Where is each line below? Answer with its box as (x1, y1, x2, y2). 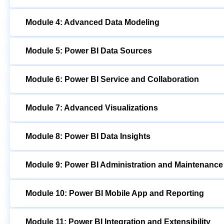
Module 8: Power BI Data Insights (25, 131, 150, 140)
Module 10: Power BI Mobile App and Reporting (25, 188, 204, 197)
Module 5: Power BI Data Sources (25, 46, 152, 55)
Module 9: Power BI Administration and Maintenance (25, 160, 223, 169)
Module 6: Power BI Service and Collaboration (25, 74, 199, 83)
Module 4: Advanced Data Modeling (25, 17, 159, 26)
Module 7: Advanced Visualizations (25, 103, 158, 112)
